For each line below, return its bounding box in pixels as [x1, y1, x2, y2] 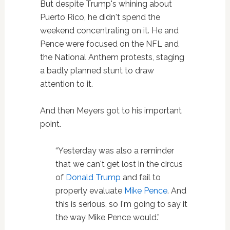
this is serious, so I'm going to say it [55, 199, 187, 209]
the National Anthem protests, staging [40, 52, 184, 62]
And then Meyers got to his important [40, 105, 182, 116]
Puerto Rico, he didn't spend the [40, 12, 160, 22]
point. [40, 119, 61, 129]
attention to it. [40, 79, 93, 89]
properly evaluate [55, 185, 124, 196]
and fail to [120, 172, 161, 182]
